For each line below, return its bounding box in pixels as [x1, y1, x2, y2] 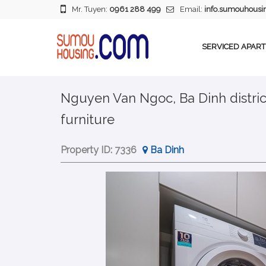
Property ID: [61, 144, 115, 156]
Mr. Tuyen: [72, 5, 109, 14]
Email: [180, 5, 204, 14]
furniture [61, 112, 115, 127]
